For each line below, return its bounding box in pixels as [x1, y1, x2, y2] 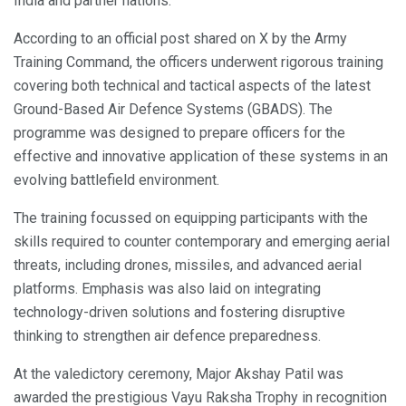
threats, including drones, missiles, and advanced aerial [14, 256, 362, 275]
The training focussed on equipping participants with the [14, 209, 368, 227]
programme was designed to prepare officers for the [14, 124, 345, 142]
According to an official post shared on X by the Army [14, 30, 347, 48]
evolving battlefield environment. [14, 171, 219, 189]
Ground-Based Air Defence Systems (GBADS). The [14, 101, 333, 119]
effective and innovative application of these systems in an [14, 148, 388, 166]
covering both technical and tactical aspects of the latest [14, 77, 371, 95]
